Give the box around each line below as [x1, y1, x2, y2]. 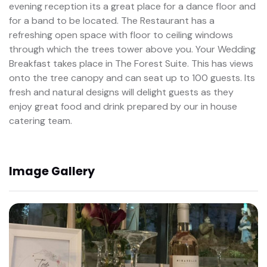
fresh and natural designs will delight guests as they [9, 85, 234, 98]
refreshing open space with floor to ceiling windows [9, 28, 233, 41]
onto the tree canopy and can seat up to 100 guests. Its [9, 71, 255, 84]
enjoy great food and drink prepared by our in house [9, 100, 237, 113]
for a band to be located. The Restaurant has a [9, 14, 215, 27]
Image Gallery [9, 163, 95, 180]
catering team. [9, 114, 72, 127]
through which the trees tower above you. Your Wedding [9, 42, 256, 55]
